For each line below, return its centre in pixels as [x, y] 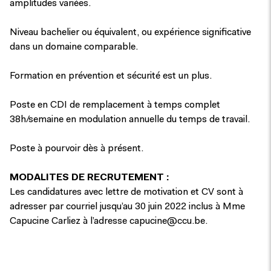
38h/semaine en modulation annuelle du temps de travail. [130, 120]
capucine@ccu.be [167, 221]
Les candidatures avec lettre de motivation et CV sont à [126, 192]
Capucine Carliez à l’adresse [70, 221]
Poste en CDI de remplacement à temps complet [115, 105]
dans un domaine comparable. [74, 47]
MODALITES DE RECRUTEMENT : [89, 178]
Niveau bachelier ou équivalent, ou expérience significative [130, 33]
